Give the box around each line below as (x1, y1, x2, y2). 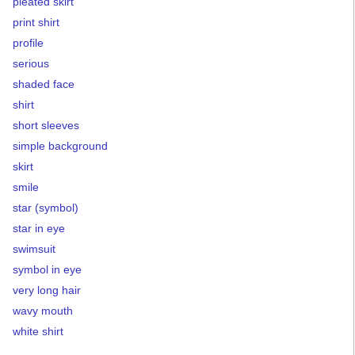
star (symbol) (13, 201, 78, 214)
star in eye (13, 222, 65, 235)
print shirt (13, 16, 59, 29)
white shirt (13, 325, 63, 338)
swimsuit (13, 242, 55, 255)
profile (13, 36, 44, 49)
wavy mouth (13, 304, 73, 317)
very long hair (13, 284, 81, 296)
